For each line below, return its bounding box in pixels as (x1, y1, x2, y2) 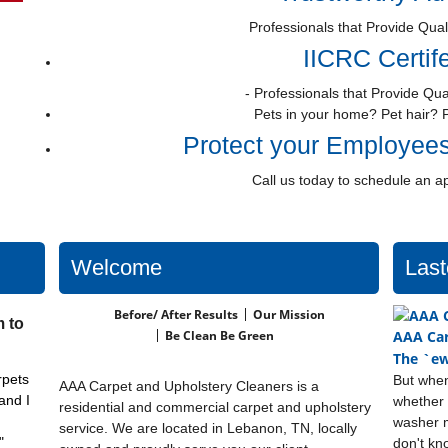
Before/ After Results (113, 305, 238, 323)
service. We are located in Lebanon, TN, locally (59, 419, 357, 436)
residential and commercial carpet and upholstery (59, 398, 371, 415)
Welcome (71, 254, 162, 280)
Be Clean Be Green (165, 326, 275, 344)
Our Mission (252, 305, 325, 323)
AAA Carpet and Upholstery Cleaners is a (59, 377, 319, 394)
